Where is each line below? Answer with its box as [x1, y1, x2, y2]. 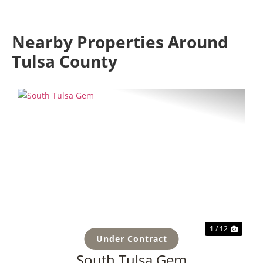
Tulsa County [12, 49, 117, 72]
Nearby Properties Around [12, 30, 228, 53]
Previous [29, 163, 86, 183]
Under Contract [96, 232, 167, 244]
